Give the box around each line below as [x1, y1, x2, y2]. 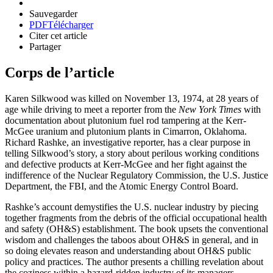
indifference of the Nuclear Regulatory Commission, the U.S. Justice [5, 170, 268, 181]
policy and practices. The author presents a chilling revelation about [5, 257, 263, 268]
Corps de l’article [5, 65, 115, 81]
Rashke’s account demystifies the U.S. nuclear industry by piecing [5, 202, 258, 213]
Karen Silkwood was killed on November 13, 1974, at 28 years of [5, 93, 258, 104]
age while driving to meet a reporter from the [5, 104, 176, 115]
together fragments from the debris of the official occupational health [5, 213, 267, 224]
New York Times [176, 104, 244, 115]
